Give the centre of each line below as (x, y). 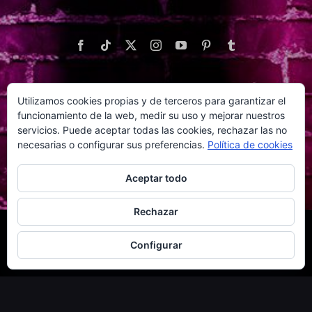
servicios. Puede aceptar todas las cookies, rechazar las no (152, 130)
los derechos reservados (156, 251)
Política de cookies (250, 145)
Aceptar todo (156, 178)
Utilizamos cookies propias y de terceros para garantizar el (151, 101)
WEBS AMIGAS (156, 108)
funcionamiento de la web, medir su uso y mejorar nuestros (151, 115)
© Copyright (48, 235)
